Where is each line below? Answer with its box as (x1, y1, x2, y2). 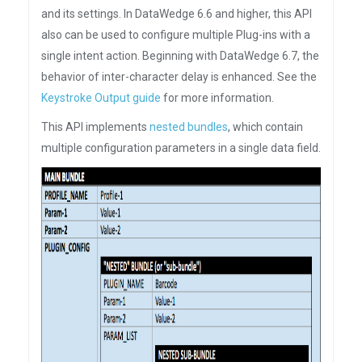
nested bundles (149, 120, 228, 133)
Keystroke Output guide (41, 91, 161, 104)
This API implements (41, 120, 149, 133)
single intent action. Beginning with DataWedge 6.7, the (41, 49, 319, 62)
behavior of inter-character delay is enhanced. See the (41, 70, 317, 83)
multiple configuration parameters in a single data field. (41, 141, 321, 154)
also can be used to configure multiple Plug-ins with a (41, 28, 310, 41)
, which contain (228, 120, 303, 133)
